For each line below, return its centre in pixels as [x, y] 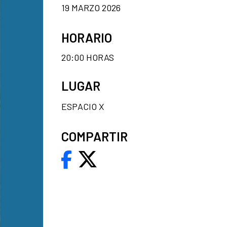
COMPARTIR [94, 136]
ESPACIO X [83, 106]
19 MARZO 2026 [91, 7]
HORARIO [87, 37]
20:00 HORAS [88, 57]
